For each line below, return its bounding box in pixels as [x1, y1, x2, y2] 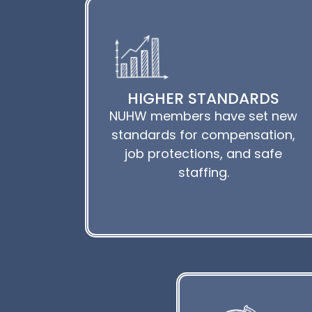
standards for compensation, [111, 125, 295, 143]
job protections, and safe [125, 144, 282, 162]
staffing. [178, 163, 229, 181]
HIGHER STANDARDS [127, 87, 279, 109]
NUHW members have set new [109, 107, 297, 125]
